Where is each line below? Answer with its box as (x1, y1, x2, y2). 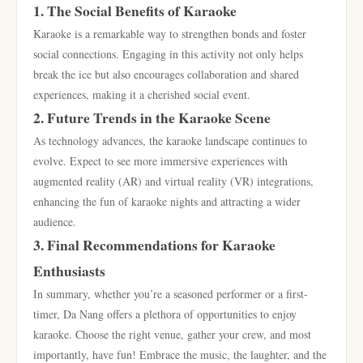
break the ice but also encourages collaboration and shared (33, 66, 299, 82)
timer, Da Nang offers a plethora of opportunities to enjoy (33, 306, 297, 322)
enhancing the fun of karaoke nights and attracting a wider (33, 194, 301, 209)
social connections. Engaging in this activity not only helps (33, 46, 303, 62)
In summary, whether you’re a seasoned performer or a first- (33, 286, 308, 301)
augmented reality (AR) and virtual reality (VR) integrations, (33, 173, 314, 189)
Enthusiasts (33, 260, 105, 281)
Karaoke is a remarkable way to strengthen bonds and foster (33, 26, 306, 41)
